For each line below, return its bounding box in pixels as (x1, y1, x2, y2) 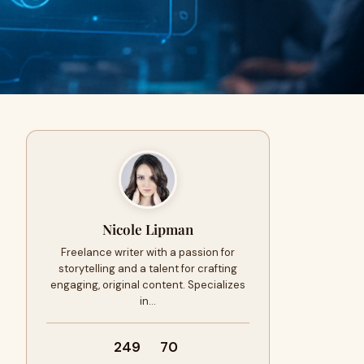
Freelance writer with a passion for (61, 245, 235, 259)
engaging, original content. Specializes (50, 278, 245, 292)
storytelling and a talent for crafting (58, 262, 237, 275)
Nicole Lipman (102, 220, 193, 238)
